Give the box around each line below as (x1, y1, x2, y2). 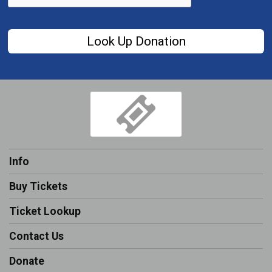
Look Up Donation (86, 34, 186, 49)
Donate (9, 255, 44, 268)
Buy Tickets (9, 180, 67, 193)
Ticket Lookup (9, 205, 81, 218)
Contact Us (9, 230, 64, 243)
